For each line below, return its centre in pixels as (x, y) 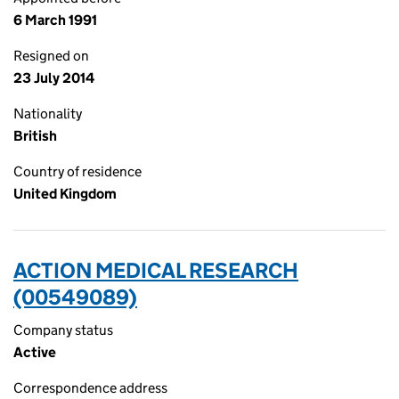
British (35, 136)
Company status (63, 330)
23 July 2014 (54, 78)
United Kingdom (65, 194)
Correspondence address (90, 388)
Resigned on (51, 56)
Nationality (48, 114)
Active (35, 352)
